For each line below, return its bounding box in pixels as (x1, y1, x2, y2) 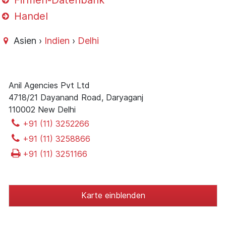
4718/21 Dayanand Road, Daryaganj (9, 92, 143, 102)
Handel (11, 10, 48, 23)
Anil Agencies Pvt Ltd (9, 80, 90, 90)
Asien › (11, 35, 45, 46)
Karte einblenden (81, 190, 145, 200)
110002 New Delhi (9, 104, 76, 115)
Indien (44, 35, 70, 46)
